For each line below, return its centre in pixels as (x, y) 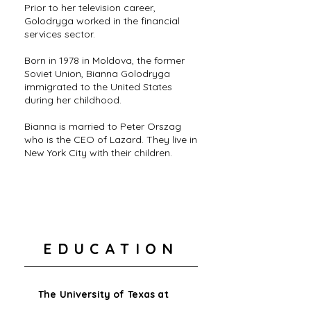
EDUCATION (111, 249)
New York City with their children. (98, 153)
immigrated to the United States (98, 87)
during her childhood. (73, 100)
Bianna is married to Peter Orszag (103, 126)
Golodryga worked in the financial (102, 21)
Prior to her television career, (90, 8)
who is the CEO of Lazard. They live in (111, 140)
